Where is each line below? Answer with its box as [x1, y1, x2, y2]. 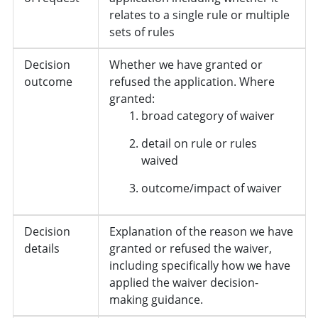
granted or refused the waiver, [109, 240, 272, 256]
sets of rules [109, 23, 175, 40]
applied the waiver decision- [109, 274, 258, 290]
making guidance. [109, 291, 203, 307]
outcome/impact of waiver [141, 180, 282, 196]
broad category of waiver [141, 107, 275, 124]
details [23, 240, 60, 256]
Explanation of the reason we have [109, 223, 293, 239]
